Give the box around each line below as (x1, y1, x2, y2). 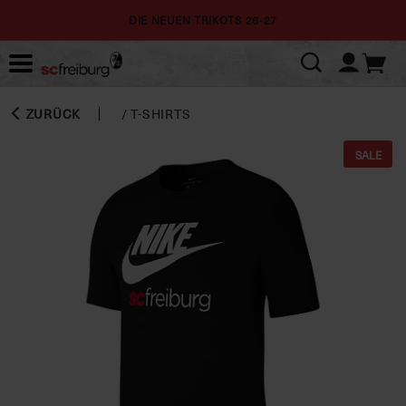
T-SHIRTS (130, 104, 191, 123)
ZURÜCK (22, 104, 81, 123)
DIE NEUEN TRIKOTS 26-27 (128, 12, 278, 28)
